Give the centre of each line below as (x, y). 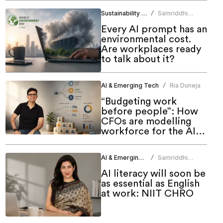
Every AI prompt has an (154, 30)
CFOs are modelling (146, 122)
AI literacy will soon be (153, 174)
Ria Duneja (185, 86)
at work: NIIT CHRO (147, 194)
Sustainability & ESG (144, 13)
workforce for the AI (148, 132)
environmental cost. (146, 40)
